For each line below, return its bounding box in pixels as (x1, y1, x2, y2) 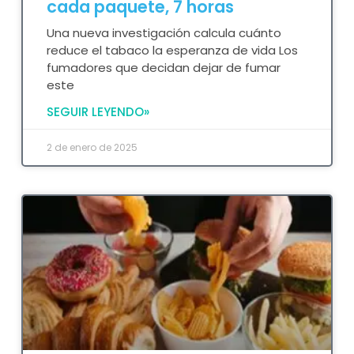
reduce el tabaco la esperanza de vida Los (47, 41, 298, 58)
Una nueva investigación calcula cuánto (47, 24, 281, 41)
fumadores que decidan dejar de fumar (47, 58, 281, 76)
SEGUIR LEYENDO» (47, 103, 149, 120)
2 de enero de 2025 (47, 140, 137, 154)
